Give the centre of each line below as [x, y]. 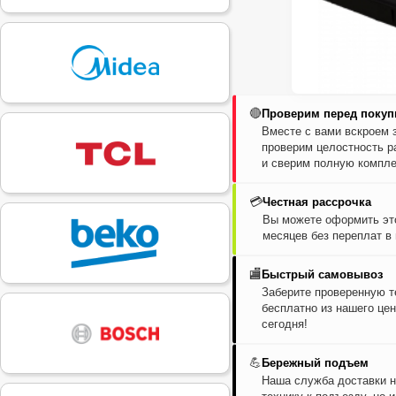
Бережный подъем [315, 363]
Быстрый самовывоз [322, 275]
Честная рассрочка [317, 202]
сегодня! [285, 324]
